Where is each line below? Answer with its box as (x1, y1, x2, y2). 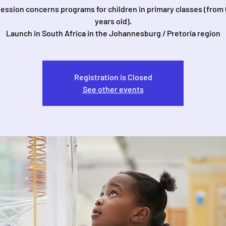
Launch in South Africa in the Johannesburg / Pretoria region (6, 28, 220, 38)
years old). (94, 16, 132, 26)
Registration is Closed (74, 72, 152, 82)
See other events (82, 84, 144, 94)
